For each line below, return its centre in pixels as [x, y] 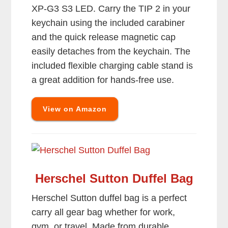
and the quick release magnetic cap [104, 37]
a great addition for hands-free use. [103, 80]
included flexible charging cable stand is [112, 66]
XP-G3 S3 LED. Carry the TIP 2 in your [111, 9]
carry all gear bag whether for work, [104, 212]
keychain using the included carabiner [108, 23]
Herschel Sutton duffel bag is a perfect [109, 198]
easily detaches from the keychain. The [111, 52]
